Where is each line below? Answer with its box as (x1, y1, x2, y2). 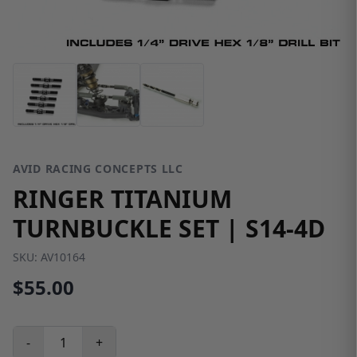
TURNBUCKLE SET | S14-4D (13, 211, 325, 245)
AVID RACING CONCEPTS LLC (13, 160, 183, 176)
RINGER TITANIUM (13, 182, 232, 215)
